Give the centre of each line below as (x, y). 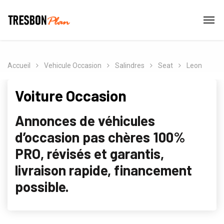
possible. (42, 186)
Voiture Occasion (71, 95)
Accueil (19, 65)
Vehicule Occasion (73, 65)
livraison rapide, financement (103, 170)
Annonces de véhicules (85, 120)
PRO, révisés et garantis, (89, 153)
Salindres (130, 65)
